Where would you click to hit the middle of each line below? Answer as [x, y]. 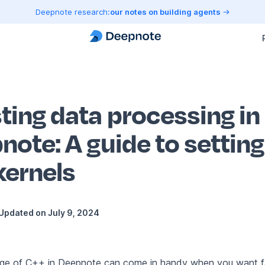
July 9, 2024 [74, 213]
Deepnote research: [72, 12]
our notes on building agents [166, 12]
